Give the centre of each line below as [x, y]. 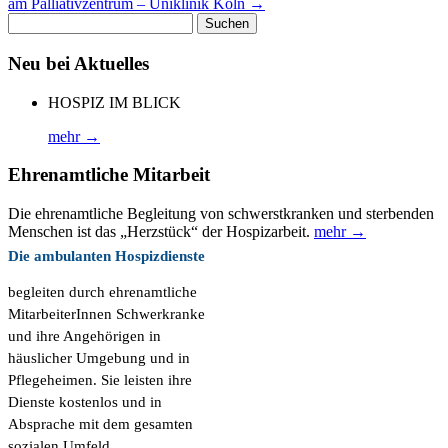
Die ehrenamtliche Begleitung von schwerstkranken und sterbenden [221, 214]
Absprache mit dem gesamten [100, 424]
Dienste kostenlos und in [85, 402]
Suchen [30, 21]
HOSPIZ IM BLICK [114, 102]
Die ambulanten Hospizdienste [106, 256]
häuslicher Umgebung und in [99, 358]
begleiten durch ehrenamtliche [102, 292]
